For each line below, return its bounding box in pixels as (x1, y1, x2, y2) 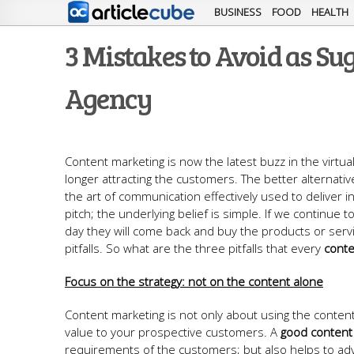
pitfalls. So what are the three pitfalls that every (65, 240, 324, 256)
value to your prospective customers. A (65, 324, 281, 340)
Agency (65, 78, 153, 117)
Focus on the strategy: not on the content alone (65, 273, 323, 289)
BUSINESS (214, 5, 262, 19)
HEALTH (311, 5, 348, 19)
